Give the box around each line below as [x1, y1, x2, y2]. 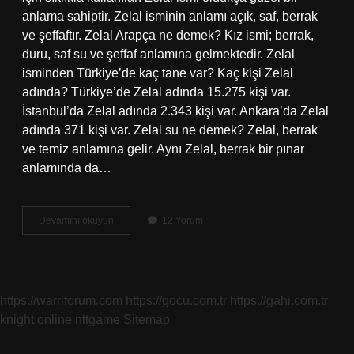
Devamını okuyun [39, 215, 114, 226]
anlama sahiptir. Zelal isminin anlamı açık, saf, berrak [22, 9, 318, 23]
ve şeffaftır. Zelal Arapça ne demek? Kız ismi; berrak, [22, 28, 314, 42]
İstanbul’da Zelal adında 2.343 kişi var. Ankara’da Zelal [22, 104, 329, 118]
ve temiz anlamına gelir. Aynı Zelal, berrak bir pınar [22, 142, 304, 156]
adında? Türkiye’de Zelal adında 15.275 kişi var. [22, 85, 291, 99]
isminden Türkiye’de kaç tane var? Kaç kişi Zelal [22, 66, 293, 80]
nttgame [75, 313, 120, 326]
